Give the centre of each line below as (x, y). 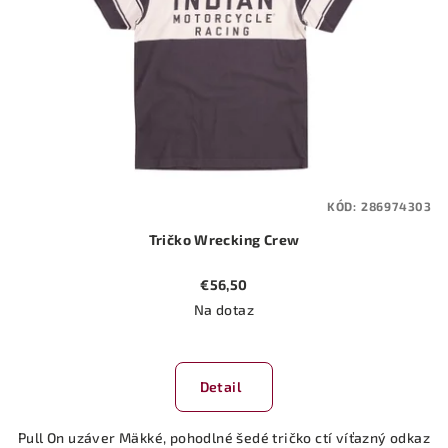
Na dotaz (224, 310)
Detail (220, 387)
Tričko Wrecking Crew (247, 240)
